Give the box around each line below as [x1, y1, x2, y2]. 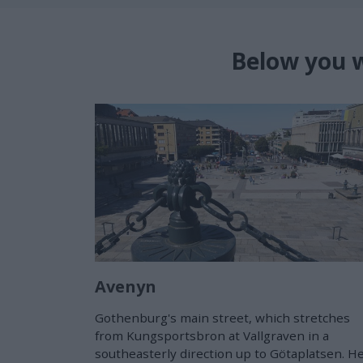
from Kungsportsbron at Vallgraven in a [95, 327, 329, 344]
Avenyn [95, 275, 156, 297]
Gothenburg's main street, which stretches [95, 309, 350, 326]
